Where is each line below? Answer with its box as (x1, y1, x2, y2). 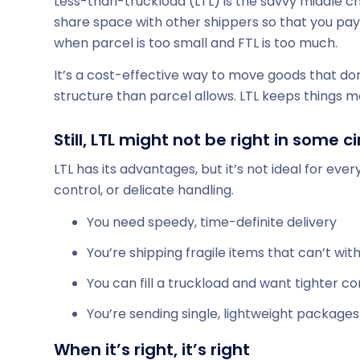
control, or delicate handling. (54, 181, 234, 200)
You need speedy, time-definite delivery (87, 212, 337, 231)
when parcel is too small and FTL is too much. (54, 33, 337, 52)
